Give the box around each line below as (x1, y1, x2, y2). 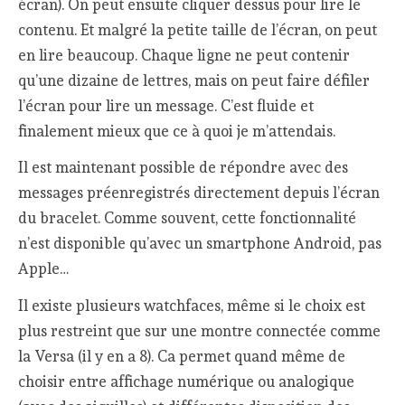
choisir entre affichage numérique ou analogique (18, 372, 355, 391)
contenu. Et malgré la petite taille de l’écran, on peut (18, 20, 378, 39)
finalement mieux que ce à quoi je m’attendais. (18, 121, 336, 140)
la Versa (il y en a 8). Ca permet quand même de (18, 346, 346, 365)
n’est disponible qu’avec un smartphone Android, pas (18, 234, 382, 253)
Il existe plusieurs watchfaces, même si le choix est (18, 296, 366, 315)
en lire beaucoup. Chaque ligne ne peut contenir (18, 45, 351, 64)
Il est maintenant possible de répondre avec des (18, 158, 349, 177)
